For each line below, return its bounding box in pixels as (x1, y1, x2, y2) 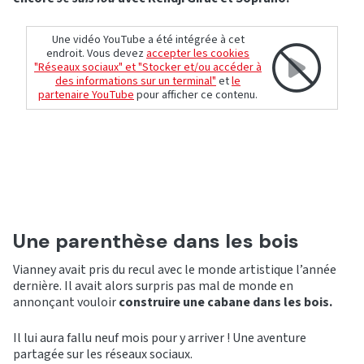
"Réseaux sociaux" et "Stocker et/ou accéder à (34, 59, 262, 76)
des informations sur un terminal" (55, 73, 216, 90)
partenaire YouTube (38, 87, 134, 104)
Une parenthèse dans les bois (13, 228, 299, 254)
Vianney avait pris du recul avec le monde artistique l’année (13, 261, 336, 279)
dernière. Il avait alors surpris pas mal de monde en (13, 277, 293, 296)
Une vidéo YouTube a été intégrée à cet (51, 32, 245, 49)
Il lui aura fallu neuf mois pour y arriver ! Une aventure (13, 329, 306, 348)
